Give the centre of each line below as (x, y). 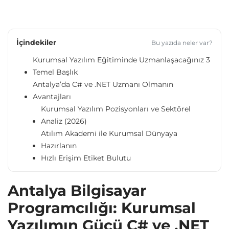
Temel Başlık (55, 72)
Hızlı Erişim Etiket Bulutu (86, 158)
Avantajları (52, 97)
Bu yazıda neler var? (182, 42)
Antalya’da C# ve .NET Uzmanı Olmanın (103, 85)
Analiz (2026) (64, 121)
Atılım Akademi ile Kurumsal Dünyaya (109, 134)
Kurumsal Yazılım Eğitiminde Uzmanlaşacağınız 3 (121, 60)
